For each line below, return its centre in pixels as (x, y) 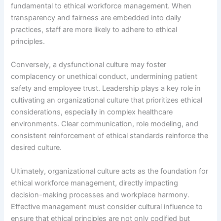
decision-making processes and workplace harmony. (100, 195)
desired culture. (37, 148)
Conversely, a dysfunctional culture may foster (89, 65)
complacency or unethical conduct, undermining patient (104, 77)
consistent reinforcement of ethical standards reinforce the (110, 136)
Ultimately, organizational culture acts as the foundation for (110, 171)
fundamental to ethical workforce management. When (101, 6)
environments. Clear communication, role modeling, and (105, 124)
